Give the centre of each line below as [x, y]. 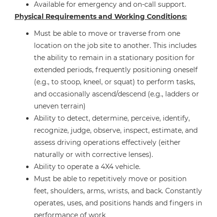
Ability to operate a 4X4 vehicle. [87, 167]
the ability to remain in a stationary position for [114, 58]
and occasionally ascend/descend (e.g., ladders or [116, 94]
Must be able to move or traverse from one [107, 33]
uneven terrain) [60, 106]
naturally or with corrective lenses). [93, 155]
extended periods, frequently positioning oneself [116, 70]
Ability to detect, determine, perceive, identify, [112, 118]
